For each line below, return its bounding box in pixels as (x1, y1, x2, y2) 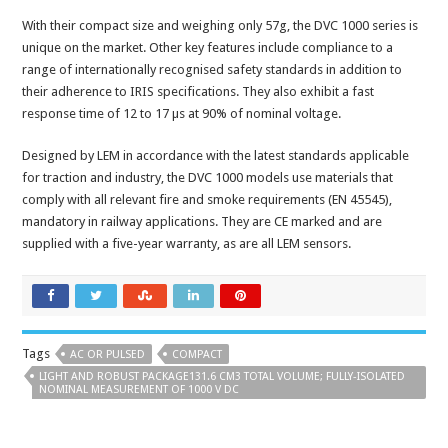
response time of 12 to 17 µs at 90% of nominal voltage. (22, 106, 342, 122)
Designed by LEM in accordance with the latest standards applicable (22, 148, 410, 164)
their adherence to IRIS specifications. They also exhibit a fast (22, 84, 375, 100)
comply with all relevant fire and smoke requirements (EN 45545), (22, 192, 393, 208)
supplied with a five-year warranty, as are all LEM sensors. (22, 236, 352, 252)
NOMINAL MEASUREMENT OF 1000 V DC (39, 383, 240, 397)
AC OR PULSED (70, 348, 146, 362)
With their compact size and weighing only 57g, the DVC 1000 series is (22, 18, 419, 34)
